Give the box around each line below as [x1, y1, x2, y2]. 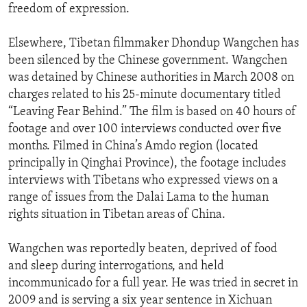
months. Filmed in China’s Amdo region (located [8, 140, 258, 153]
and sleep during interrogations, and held [8, 260, 224, 273]
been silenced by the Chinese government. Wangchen [8, 54, 287, 68]
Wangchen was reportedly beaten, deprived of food [8, 243, 278, 256]
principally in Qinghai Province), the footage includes [8, 157, 286, 171]
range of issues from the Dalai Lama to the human [8, 191, 269, 205]
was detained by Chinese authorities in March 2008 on [8, 71, 294, 85]
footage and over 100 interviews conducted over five [8, 123, 282, 136]
